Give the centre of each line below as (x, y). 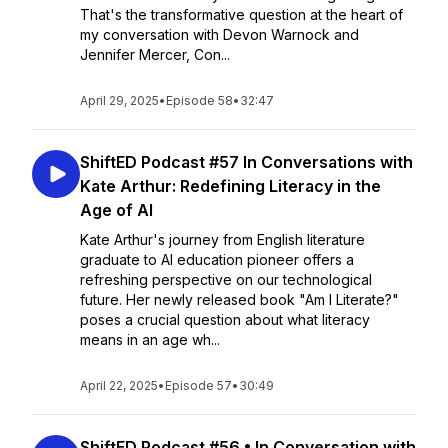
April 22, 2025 (119, 385)
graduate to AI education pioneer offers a (217, 259)
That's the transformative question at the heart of (241, 14)
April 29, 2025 (119, 100)
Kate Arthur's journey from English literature (222, 239)
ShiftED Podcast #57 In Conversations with (246, 162)
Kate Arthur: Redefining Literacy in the (230, 186)
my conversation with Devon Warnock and (219, 34)
